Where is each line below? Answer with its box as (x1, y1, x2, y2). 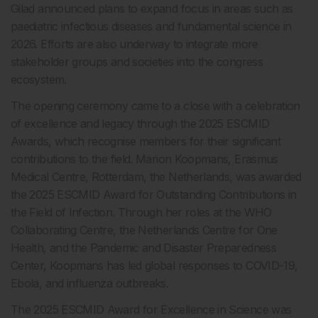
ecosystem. (11, 72, 67, 87)
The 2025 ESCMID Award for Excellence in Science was (11, 302, 292, 317)
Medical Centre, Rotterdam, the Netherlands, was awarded (11, 170, 302, 184)
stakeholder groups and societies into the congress (11, 55, 263, 69)
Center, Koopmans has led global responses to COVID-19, (11, 258, 298, 273)
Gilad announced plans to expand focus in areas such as (11, 1, 293, 16)
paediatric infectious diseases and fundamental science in (11, 19, 292, 33)
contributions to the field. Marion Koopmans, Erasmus (11, 152, 278, 166)
